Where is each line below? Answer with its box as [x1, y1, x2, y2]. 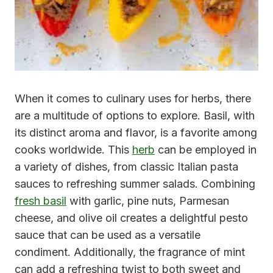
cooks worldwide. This [15, 143, 132, 156]
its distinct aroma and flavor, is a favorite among [15, 126, 257, 139]
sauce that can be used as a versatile [15, 228, 200, 241]
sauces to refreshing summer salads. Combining [15, 177, 255, 190]
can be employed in [155, 143, 257, 156]
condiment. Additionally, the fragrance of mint [15, 245, 245, 258]
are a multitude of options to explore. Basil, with [15, 108, 255, 122]
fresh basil [15, 194, 66, 207]
